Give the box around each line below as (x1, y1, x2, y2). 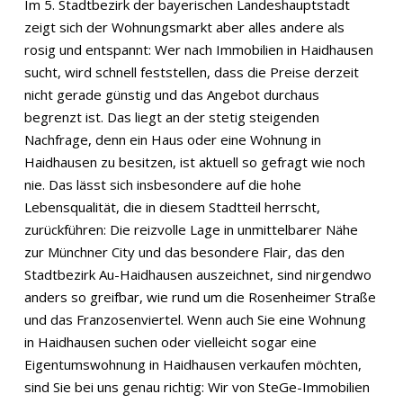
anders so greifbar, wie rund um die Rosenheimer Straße (23, 288, 376, 306)
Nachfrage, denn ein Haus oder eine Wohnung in (23, 130, 321, 148)
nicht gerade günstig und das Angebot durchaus (23, 85, 319, 103)
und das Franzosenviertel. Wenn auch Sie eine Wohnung (23, 310, 366, 328)
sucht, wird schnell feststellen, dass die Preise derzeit (23, 63, 359, 81)
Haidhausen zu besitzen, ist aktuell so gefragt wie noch (23, 153, 365, 171)
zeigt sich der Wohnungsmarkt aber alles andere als (23, 18, 345, 36)
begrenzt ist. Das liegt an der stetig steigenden (23, 108, 319, 126)
